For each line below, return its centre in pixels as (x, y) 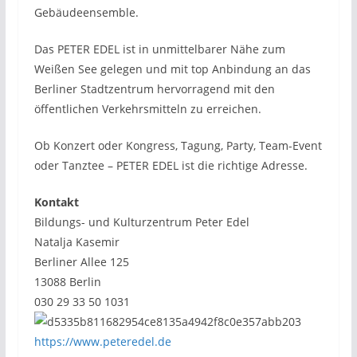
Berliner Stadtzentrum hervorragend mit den (154, 88)
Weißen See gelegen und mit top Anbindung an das (172, 69)
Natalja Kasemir (76, 241)
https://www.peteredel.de (102, 341)
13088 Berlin (67, 281)
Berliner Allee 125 (81, 261)
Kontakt (56, 202)
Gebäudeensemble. (86, 12)
